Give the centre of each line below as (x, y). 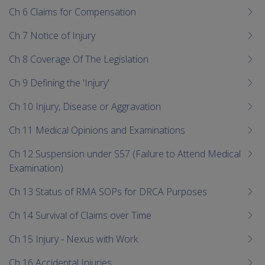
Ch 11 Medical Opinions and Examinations (97, 130)
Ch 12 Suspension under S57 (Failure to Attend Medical (125, 153)
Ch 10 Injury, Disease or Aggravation (85, 106)
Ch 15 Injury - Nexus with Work (73, 239)
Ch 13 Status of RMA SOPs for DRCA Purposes (108, 191)
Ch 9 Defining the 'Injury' (59, 83)
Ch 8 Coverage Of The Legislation (79, 59)
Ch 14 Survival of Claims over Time (80, 215)
